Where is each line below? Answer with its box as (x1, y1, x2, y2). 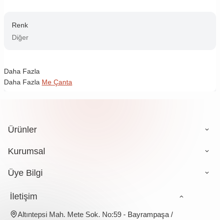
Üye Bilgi (8, 167, 43, 178)
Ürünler (8, 124, 37, 135)
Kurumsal (8, 146, 45, 156)
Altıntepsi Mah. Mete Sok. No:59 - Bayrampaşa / (18, 210, 173, 219)
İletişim (10, 191, 37, 201)
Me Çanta (42, 78, 72, 86)
